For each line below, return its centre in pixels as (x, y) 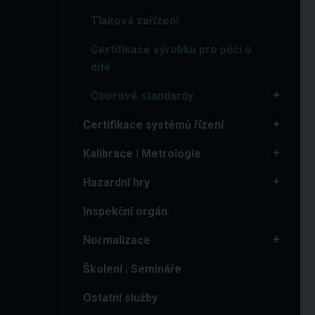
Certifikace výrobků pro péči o (172, 50)
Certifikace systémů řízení (153, 125)
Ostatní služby (120, 298)
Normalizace (117, 240)
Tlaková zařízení (135, 21)
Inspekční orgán (125, 211)
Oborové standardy (142, 96)
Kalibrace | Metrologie (142, 154)
